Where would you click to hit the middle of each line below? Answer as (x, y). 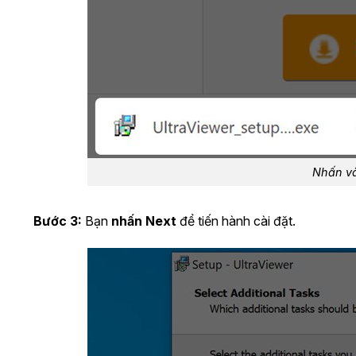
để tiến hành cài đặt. (236, 221)
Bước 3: (58, 221)
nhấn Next (144, 221)
